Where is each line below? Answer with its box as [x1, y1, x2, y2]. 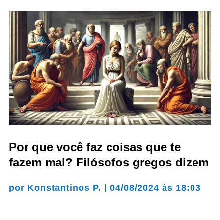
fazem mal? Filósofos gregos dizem [8, 156, 209, 169]
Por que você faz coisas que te [8, 140, 181, 154]
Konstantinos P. [27, 183, 101, 193]
